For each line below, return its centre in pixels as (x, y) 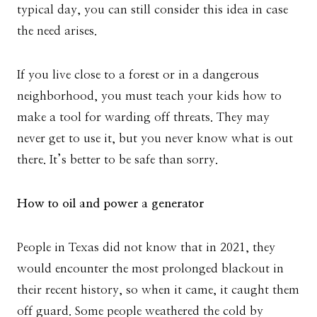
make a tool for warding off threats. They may (143, 117)
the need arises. (59, 31)
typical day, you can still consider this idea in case (152, 10)
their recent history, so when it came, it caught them (158, 290)
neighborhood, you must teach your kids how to (149, 96)
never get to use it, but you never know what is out (155, 139)
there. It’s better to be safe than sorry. (119, 160)
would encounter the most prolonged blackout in (150, 269)
